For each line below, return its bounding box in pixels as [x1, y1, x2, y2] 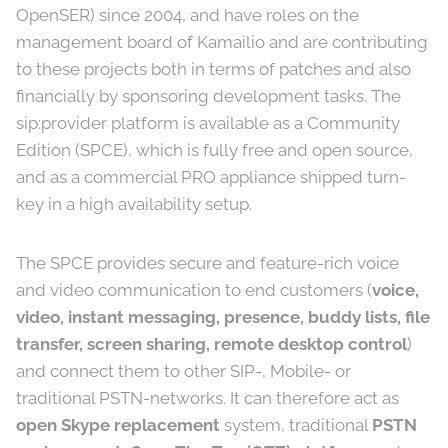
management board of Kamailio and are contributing [16, 32, 428, 52]
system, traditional [220, 415, 372, 435]
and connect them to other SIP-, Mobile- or [16, 361, 351, 381]
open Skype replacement [16, 415, 220, 435]
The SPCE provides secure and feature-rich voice [16, 253, 399, 273]
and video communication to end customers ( [16, 280, 372, 300]
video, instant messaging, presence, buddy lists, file [16, 307, 430, 327]
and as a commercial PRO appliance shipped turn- [16, 167, 406, 187]
